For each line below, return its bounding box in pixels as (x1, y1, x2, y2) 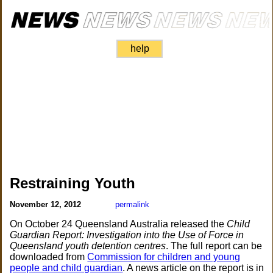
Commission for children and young (87, 252, 241, 262)
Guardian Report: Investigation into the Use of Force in (10, 230, 244, 240)
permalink (115, 200, 150, 209)
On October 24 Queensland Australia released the (10, 219, 227, 229)
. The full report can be (166, 241, 263, 251)
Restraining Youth (10, 175, 136, 191)
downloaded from (10, 252, 88, 262)
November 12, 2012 (10, 200, 84, 209)
